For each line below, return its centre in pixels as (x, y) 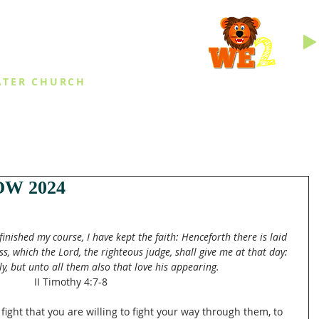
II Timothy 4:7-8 (70, 282)
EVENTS (89, 113)
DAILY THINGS (203, 113)
